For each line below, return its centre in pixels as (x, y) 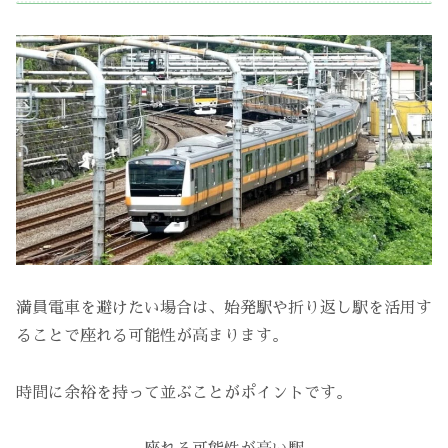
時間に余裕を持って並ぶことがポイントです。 (184, 392)
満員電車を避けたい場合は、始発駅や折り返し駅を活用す (224, 307)
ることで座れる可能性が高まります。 (152, 335)
